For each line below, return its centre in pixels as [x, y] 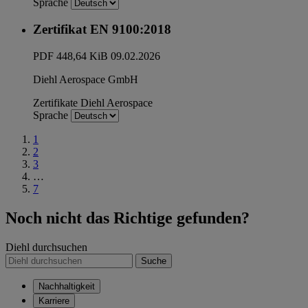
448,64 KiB [82, 56]
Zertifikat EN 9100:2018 [102, 30]
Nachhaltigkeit [67, 286]
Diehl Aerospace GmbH [86, 80]
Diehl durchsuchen [46, 247]
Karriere [54, 300]
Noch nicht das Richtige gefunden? [128, 218]
